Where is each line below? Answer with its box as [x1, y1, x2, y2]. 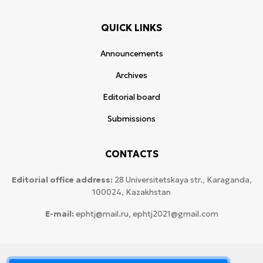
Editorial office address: [11, 175, 113, 185]
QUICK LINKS [101, 22, 162, 33]
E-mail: [45, 209, 74, 219]
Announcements [100, 49, 163, 59]
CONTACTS [104, 148, 159, 160]
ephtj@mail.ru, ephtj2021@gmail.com [73, 209, 218, 219]
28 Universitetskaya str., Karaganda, [112, 175, 252, 185]
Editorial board [103, 92, 160, 102]
